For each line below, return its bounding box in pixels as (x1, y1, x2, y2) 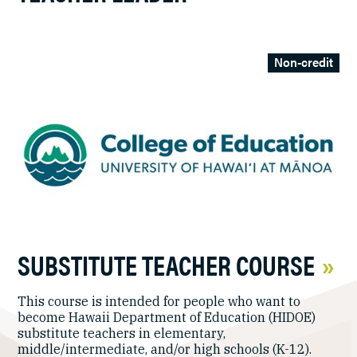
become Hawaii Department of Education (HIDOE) (18, 308, 316, 325)
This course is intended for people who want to (18, 292, 301, 309)
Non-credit (273, 52, 333, 71)
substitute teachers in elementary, (18, 324, 226, 341)
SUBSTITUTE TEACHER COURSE (18, 245, 316, 284)
